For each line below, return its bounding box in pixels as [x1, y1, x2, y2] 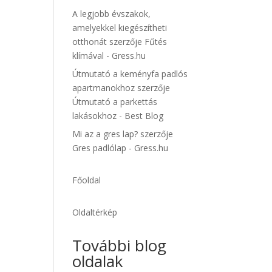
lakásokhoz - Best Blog [72, 110, 164, 121]
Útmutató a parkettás [72, 96, 158, 107]
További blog [72, 234, 167, 256]
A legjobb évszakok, [72, 8, 151, 19]
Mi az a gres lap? [72, 128, 138, 140]
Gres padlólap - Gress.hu [72, 142, 169, 154]
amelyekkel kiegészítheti [72, 22, 168, 33]
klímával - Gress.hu [72, 50, 146, 61]
